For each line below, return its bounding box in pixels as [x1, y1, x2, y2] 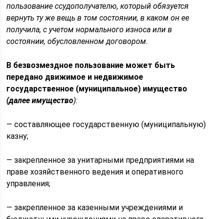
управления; [6, 179, 51, 188]
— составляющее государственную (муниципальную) [6, 120, 206, 129]
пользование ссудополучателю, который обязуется [6, 1, 189, 11]
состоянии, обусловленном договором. [6, 37, 149, 46]
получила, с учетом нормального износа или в [6, 25, 173, 34]
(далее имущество [6, 96, 74, 105]
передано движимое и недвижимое [6, 72, 144, 82]
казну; [6, 131, 29, 141]
